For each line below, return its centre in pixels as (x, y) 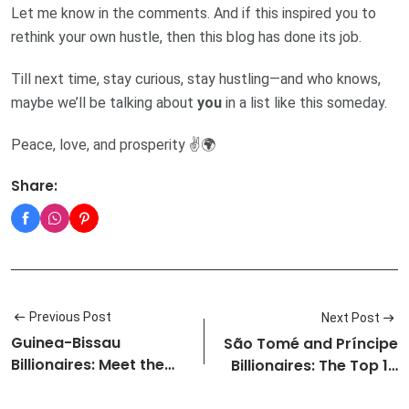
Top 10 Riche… (62, 386)
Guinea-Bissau (66, 342)
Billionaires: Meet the (88, 364)
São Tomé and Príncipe (311, 343)
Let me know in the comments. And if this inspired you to (194, 14)
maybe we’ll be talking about (104, 103)
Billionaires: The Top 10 (315, 365)
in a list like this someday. (304, 103)
